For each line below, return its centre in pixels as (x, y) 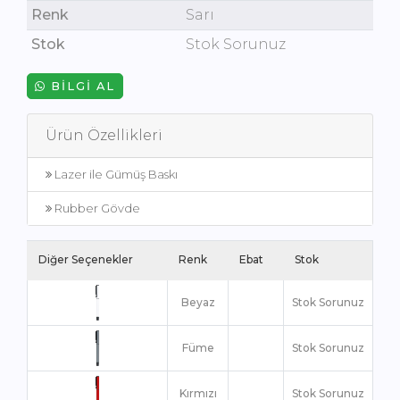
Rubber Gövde (96, 208)
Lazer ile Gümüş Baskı (115, 174)
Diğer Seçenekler (86, 259)
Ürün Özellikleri (104, 135)
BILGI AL (81, 86)
